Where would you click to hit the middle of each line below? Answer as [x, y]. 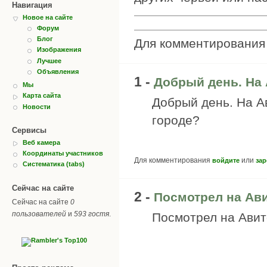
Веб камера [41, 142]
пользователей [39, 214]
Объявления [58, 71]
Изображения [59, 50]
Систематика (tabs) [54, 164]
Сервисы [29, 130]
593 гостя [91, 214]
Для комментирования [173, 160]
